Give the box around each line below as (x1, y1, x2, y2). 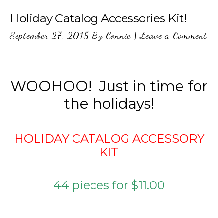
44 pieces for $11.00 (53, 178, 165, 192)
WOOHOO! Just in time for (10, 77, 208, 95)
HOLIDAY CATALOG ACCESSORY (14, 131, 204, 145)
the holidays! (64, 94, 154, 112)
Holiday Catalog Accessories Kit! (10, 11, 187, 25)
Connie (106, 30, 131, 41)
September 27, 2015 (10, 30, 89, 41)
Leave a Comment (140, 30, 207, 41)
